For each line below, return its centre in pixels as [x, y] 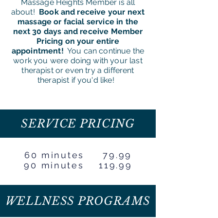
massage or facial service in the [78, 22]
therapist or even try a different [78, 70]
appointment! [37, 51]
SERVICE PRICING [78, 124]
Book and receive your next [92, 12]
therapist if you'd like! [78, 80]
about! [25, 12]
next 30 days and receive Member [78, 31]
